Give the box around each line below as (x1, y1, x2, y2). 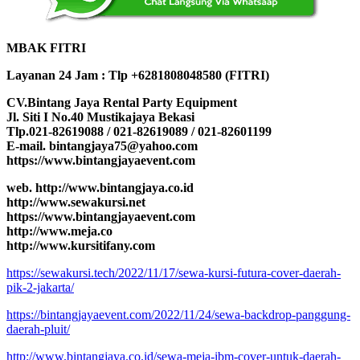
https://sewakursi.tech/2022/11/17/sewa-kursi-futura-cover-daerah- (6, 266, 341, 280)
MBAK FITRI (6, 41, 86, 55)
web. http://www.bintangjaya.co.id (6, 181, 194, 195)
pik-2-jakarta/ (6, 280, 74, 295)
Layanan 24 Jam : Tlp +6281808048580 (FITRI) (6, 68, 269, 83)
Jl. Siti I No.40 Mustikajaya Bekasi (6, 110, 194, 125)
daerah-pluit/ (6, 322, 70, 337)
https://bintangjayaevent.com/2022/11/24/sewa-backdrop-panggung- (6, 308, 350, 322)
